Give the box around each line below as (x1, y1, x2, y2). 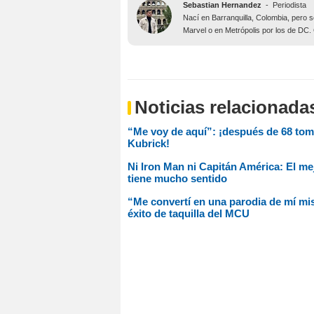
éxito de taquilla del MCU (128, 207, 250, 220)
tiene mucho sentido (128, 172, 227, 185)
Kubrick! (128, 137, 170, 150)
